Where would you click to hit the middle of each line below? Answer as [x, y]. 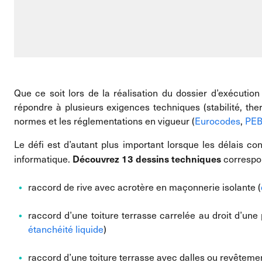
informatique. [43, 159]
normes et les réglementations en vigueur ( [104, 121]
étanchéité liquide [66, 229]
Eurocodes [218, 121]
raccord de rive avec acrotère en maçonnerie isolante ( [144, 187]
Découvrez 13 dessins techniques [147, 158]
